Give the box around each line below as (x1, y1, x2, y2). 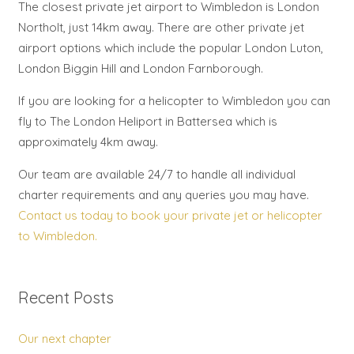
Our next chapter (17, 330, 111, 346)
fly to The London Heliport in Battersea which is (17, 113, 277, 129)
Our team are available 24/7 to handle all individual (17, 166, 296, 182)
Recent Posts (17, 288, 114, 308)
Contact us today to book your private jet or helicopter (17, 207, 322, 223)
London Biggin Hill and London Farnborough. (17, 60, 263, 76)
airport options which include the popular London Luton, (17, 40, 323, 55)
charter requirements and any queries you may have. (17, 186, 309, 202)
